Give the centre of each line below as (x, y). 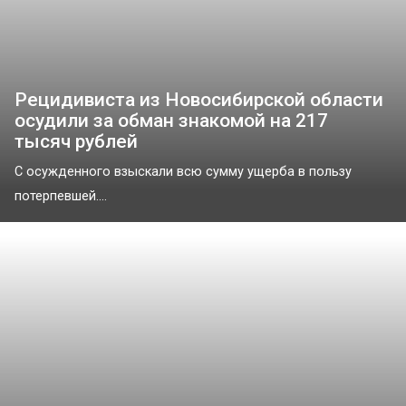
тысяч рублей (76, 142)
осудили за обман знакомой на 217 (171, 121)
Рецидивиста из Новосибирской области (199, 100)
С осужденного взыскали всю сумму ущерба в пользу (183, 172)
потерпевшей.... (61, 197)
